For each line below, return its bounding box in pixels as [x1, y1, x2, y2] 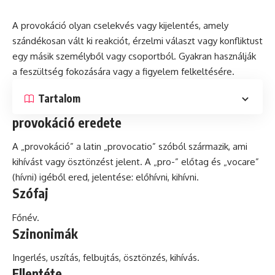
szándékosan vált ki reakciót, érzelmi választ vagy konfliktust [12, 34, 263, 47]
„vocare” [221, 156, 259, 168]
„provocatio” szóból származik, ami [101, 141, 247, 153]
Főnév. [12, 211, 39, 223]
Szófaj [12, 185, 48, 202]
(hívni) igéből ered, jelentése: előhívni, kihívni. [12, 171, 199, 184]
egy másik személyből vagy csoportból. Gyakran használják [12, 50, 256, 62]
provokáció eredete [12, 114, 122, 131]
